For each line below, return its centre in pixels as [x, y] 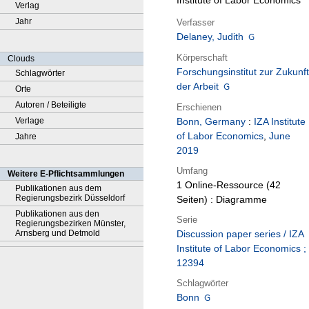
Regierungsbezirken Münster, [70, 223]
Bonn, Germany [211, 122]
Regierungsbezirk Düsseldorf [70, 198]
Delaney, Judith [210, 37]
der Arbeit [198, 87]
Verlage [30, 121]
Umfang [192, 170]
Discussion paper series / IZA [240, 234]
